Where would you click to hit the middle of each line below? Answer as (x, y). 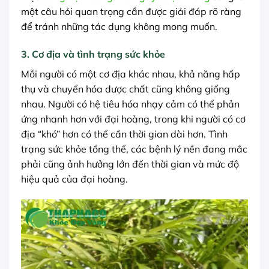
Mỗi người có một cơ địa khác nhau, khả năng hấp (131, 74)
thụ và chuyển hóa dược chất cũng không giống (125, 89)
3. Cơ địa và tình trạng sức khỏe (93, 54)
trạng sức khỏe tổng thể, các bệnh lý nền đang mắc (134, 149)
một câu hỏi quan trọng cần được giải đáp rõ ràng (131, 11)
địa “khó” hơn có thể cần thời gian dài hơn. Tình (124, 134)
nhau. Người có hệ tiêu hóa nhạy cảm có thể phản (130, 104)
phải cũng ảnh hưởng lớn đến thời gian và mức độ (130, 164)
